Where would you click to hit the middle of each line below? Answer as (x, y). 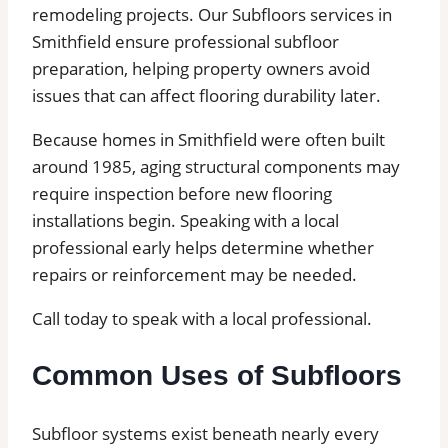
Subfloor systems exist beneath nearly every (205, 434)
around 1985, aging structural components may (216, 166)
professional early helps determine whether (203, 247)
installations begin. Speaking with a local (185, 220)
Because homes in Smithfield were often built (208, 139)
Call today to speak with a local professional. (202, 318)
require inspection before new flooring (182, 193)
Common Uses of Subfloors (217, 376)
